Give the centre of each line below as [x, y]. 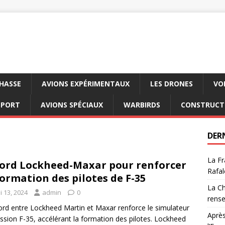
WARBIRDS [142, 105]
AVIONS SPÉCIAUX [72, 105]
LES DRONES [172, 84]
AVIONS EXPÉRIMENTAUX [86, 84]
